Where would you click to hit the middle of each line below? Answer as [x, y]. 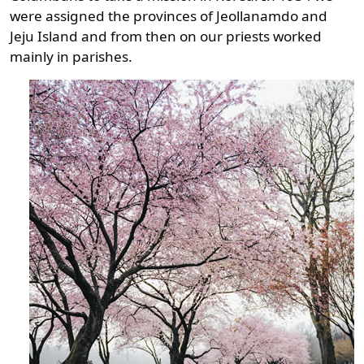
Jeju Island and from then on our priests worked [166, 36]
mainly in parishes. [71, 56]
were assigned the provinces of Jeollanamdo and [169, 15]
